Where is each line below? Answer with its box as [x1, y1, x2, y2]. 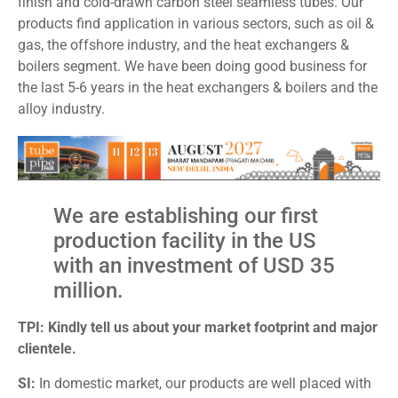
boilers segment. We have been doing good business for [18, 57, 367, 75]
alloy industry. [18, 99, 105, 117]
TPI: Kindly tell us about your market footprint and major [18, 319, 378, 337]
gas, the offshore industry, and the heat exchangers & [18, 36, 349, 53]
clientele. [18, 340, 76, 358]
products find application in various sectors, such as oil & [18, 14, 374, 32]
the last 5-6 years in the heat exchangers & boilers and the [18, 78, 378, 96]
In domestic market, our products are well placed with [39, 374, 371, 392]
